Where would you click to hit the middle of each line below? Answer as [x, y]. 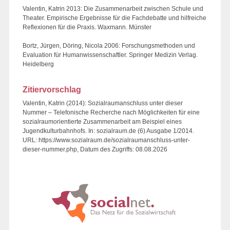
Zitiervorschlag [52, 89]
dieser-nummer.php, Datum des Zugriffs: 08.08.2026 [95, 149]
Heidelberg [38, 64]
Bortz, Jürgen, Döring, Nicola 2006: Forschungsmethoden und [109, 45]
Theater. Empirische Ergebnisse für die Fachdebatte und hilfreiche [114, 18]
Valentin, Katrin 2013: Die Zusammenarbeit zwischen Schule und [113, 8]
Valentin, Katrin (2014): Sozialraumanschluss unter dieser [103, 103]
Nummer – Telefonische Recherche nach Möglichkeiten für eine [111, 112]
